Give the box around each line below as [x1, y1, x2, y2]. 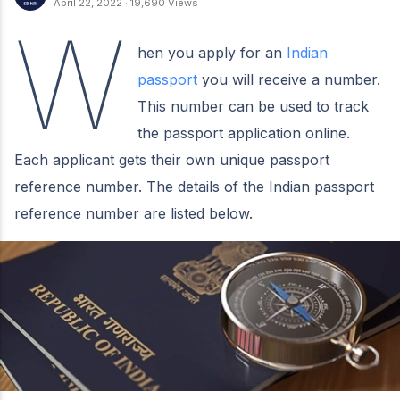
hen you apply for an [137, 43, 287, 62]
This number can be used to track [137, 96, 370, 115]
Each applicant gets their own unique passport [14, 150, 329, 169]
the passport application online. [137, 123, 351, 142]
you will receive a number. [197, 70, 381, 88]
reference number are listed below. [14, 204, 257, 222]
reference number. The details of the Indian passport [14, 177, 374, 196]
